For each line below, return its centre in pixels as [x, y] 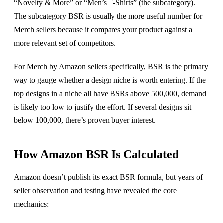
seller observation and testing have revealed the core [95, 190]
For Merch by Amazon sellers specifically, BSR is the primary [111, 66]
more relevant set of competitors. [65, 43]
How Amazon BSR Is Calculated [96, 154]
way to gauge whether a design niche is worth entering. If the [110, 80]
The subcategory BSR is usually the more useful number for [108, 16]
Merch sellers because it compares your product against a [103, 29]
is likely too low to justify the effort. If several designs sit [103, 107]
